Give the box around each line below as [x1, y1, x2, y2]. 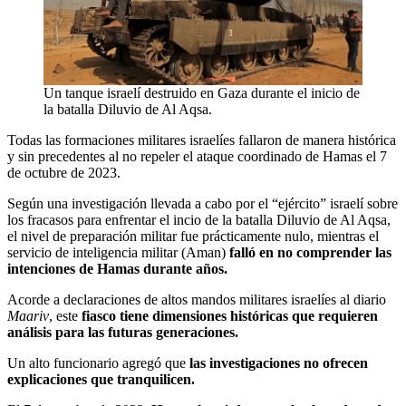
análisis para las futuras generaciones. [7, 324, 238, 341]
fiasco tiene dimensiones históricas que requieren [82, 308, 378, 324]
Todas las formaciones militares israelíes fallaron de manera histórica [7, 132, 396, 149]
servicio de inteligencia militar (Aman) [7, 245, 229, 261]
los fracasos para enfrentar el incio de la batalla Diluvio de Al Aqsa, [7, 212, 391, 228]
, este [49, 308, 82, 324]
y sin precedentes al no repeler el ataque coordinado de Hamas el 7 [7, 149, 387, 165]
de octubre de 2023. [7, 165, 121, 181]
